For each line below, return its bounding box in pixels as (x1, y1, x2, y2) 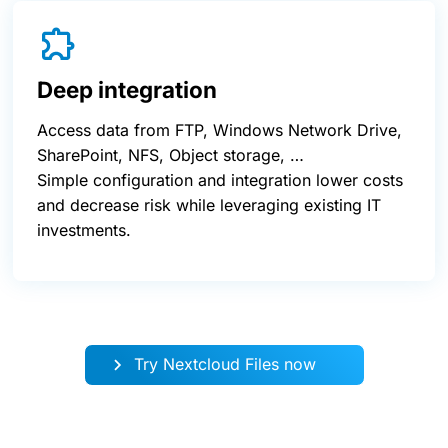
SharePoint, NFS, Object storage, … (37, 144, 304, 165)
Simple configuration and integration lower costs (37, 169, 403, 190)
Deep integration (37, 75, 217, 103)
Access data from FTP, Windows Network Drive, (37, 119, 402, 140)
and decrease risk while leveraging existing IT (37, 194, 381, 215)
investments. (37, 219, 131, 240)
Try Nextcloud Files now (133, 353, 316, 374)
